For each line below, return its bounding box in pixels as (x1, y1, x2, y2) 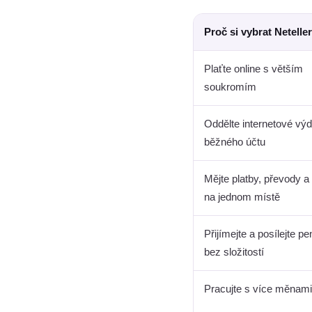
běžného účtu (204, 136, 265, 148)
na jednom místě (204, 191, 280, 203)
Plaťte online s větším (204, 63, 303, 75)
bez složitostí (204, 246, 264, 258)
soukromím (204, 81, 256, 93)
